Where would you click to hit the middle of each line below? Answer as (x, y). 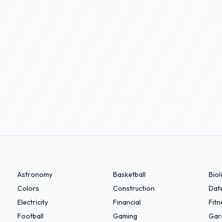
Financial (127, 202)
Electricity (32, 202)
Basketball (129, 174)
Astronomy (35, 174)
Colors (28, 188)
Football (30, 216)
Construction (134, 188)
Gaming (125, 216)
